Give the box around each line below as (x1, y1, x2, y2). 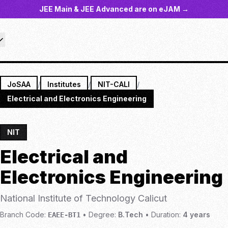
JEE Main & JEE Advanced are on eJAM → (39, 5, 189, 13)
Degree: (89, 210, 116, 219)
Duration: (151, 210, 181, 219)
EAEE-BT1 (48, 211, 80, 219)
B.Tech (118, 210, 143, 219)
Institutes (47, 80, 81, 89)
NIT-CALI (98, 80, 130, 89)
